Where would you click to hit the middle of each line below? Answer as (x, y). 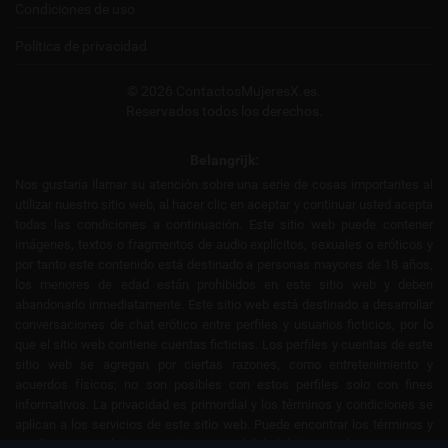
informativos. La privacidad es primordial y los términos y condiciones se (224, 404)
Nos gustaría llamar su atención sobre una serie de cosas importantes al (224, 184)
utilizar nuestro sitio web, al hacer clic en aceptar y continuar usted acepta (224, 204)
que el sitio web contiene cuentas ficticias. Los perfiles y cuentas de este (224, 344)
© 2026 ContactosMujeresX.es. (224, 90)
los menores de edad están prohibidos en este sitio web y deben (224, 284)
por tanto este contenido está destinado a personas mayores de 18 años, (224, 264)
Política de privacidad (81, 45)
